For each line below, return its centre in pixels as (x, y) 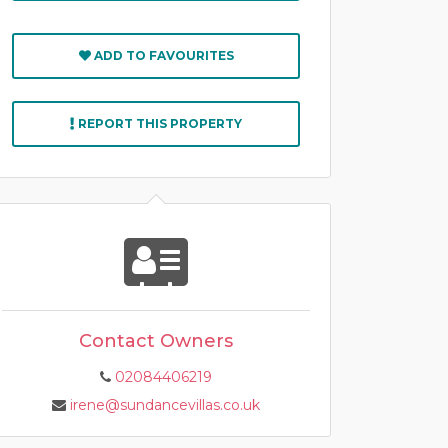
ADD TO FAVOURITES (162, 55)
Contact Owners (156, 341)
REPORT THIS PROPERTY (158, 123)
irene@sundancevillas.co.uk (165, 405)
